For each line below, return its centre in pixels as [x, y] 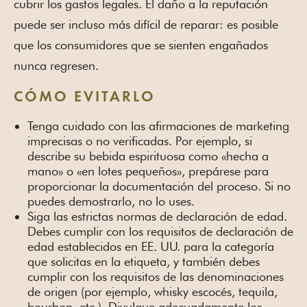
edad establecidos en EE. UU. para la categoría [151, 247]
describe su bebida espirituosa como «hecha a [148, 156]
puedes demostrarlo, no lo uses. [111, 201]
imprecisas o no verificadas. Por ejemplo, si [140, 141]
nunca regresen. [56, 66]
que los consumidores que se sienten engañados [141, 45]
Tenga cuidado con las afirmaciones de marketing [158, 126]
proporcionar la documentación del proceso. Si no [159, 186]
